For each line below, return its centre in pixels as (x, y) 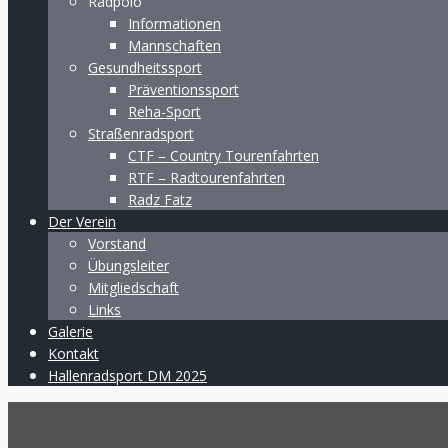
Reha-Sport (164, 111)
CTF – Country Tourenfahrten (223, 155)
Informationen (174, 23)
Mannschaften (174, 45)
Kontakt (73, 353)
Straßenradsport (141, 133)
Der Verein (82, 221)
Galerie (70, 331)
